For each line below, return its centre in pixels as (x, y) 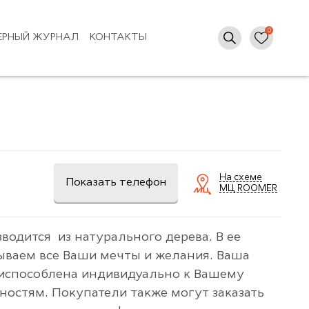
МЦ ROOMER (248, 189)
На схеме (241, 178)
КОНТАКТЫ (118, 38)
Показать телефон (116, 183)
